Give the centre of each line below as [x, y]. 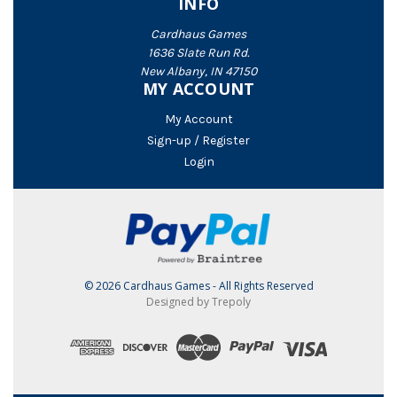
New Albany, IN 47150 [198, 71]
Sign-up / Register [198, 140]
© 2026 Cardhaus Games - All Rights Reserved [198, 285]
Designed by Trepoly [198, 301]
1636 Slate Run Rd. [198, 52]
